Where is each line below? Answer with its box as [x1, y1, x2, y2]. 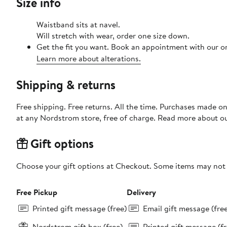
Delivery [127, 186, 156, 198]
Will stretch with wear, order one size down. [36, 30, 190, 42]
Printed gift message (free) [32, 203, 127, 214]
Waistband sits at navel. [36, 19, 120, 30]
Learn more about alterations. [36, 53, 141, 64]
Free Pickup [16, 186, 57, 198]
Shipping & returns [16, 76, 116, 94]
